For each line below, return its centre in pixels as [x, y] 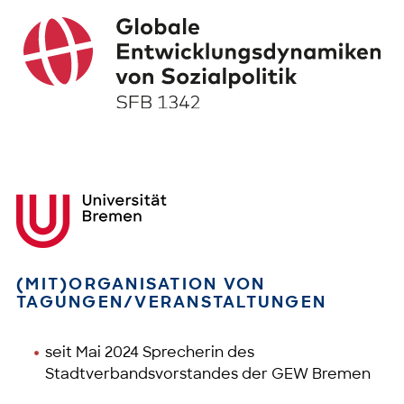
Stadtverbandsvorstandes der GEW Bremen [208, 373]
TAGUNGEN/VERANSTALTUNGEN [171, 302]
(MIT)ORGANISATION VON [141, 284]
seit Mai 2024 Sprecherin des [150, 352]
